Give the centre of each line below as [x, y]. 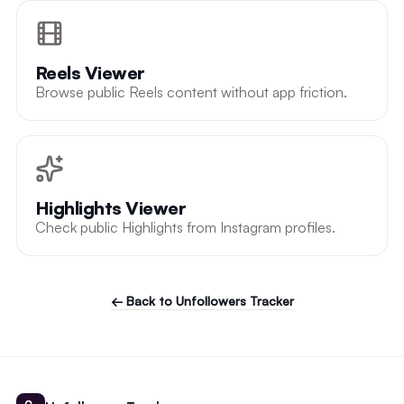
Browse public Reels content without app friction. [191, 92]
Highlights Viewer [110, 207]
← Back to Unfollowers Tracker [202, 300]
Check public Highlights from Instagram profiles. [185, 227]
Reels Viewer [90, 72]
